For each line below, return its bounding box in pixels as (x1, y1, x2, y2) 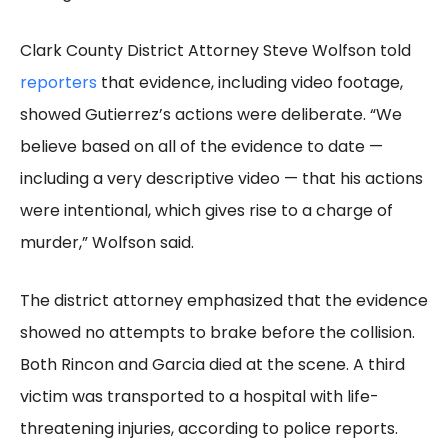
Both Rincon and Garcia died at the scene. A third (20, 352, 405, 376)
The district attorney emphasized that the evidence (20, 288, 428, 312)
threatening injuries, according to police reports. (20, 416, 398, 440)
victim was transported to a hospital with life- (20, 384, 379, 408)
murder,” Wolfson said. (20, 230, 194, 254)
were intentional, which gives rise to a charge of (20, 198, 393, 222)
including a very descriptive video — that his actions (20, 166, 423, 190)
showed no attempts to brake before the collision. (20, 320, 415, 344)
